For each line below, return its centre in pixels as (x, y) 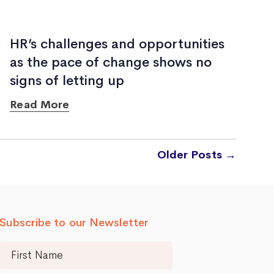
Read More (40, 105)
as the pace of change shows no (111, 62)
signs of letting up (67, 81)
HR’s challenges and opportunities (117, 44)
